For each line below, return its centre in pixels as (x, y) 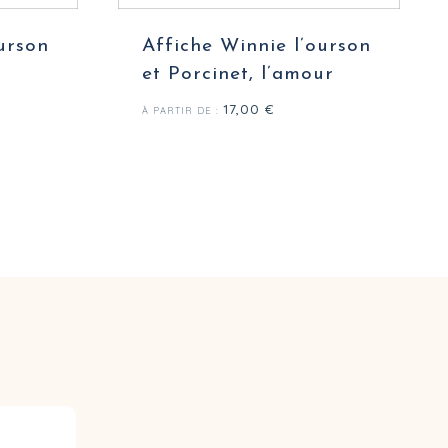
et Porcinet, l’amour (238, 74)
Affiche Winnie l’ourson (256, 46)
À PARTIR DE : (182, 110)
